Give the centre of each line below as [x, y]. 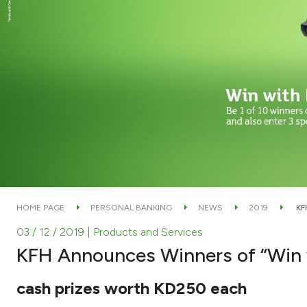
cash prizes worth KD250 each [132, 288]
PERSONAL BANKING [131, 207]
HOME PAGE [40, 207]
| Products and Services [145, 232]
